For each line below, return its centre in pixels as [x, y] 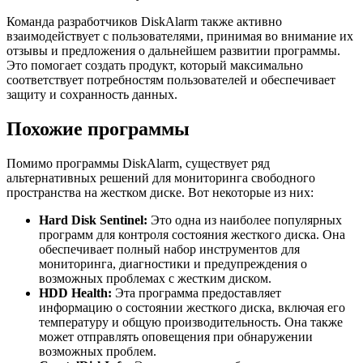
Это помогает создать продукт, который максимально [155, 66]
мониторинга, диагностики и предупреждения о [173, 264]
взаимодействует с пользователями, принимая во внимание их [180, 36]
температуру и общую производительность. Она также [191, 322]
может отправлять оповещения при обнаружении [176, 337]
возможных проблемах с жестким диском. [155, 279]
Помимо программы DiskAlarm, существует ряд [138, 164]
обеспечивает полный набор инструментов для [169, 250]
